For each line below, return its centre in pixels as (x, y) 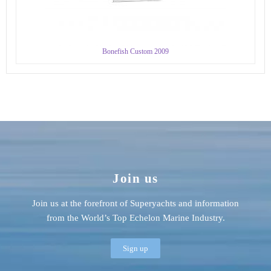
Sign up (135, 248)
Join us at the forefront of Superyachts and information (135, 204)
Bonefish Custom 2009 (135, 51)
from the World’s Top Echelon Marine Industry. (135, 218)
